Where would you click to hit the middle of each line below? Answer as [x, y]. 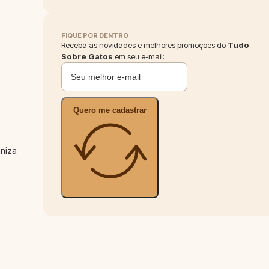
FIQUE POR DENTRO [95, 36]
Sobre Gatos [87, 57]
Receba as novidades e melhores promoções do [144, 45]
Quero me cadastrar [110, 110]
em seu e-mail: [139, 57]
